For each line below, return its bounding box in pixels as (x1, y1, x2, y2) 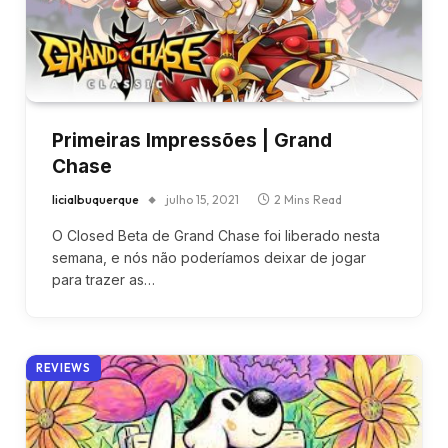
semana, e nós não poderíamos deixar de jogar (52, 248, 366, 266)
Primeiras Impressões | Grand (52, 128, 332, 152)
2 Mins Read (274, 191, 342, 207)
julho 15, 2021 (166, 191, 239, 207)
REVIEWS (36, 360, 91, 375)
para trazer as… (52, 270, 155, 288)
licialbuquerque (52, 191, 139, 207)
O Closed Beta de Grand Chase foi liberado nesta (52, 226, 380, 244)
